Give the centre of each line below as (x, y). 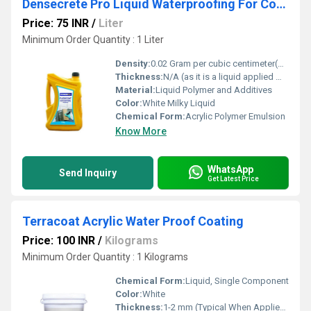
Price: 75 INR (56, 23)
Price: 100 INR (59, 241)
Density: (133, 64)
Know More (141, 131)
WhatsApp (230, 169)
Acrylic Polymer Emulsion (235, 116)
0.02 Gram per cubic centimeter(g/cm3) (214, 64)
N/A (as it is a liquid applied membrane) (219, 77)
